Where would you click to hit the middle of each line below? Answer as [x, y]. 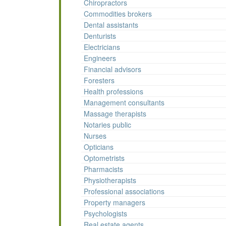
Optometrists [104, 158]
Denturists [100, 36]
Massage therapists [115, 114]
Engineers [100, 58]
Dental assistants [111, 25]
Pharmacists [103, 169]
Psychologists [105, 214]
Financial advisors [112, 69]
